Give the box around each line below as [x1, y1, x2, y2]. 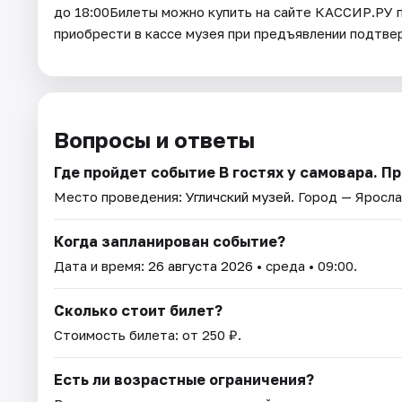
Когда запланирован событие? [54, 232, 285, 251]
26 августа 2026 [148, 258, 253, 275]
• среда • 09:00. [253, 258, 357, 275]
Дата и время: [54, 258, 148, 275]
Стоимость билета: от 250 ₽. [54, 327, 241, 344]
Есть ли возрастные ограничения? [54, 371, 314, 389]
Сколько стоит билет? [54, 301, 223, 320]
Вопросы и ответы [54, 127, 255, 153]
